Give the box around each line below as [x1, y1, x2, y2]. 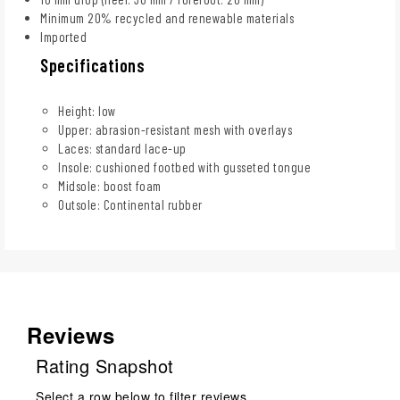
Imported [40, 29, 87, 46]
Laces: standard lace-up [58, 140, 187, 157]
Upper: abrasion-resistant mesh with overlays [58, 121, 292, 138]
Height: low [58, 103, 116, 120]
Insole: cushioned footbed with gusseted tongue [58, 159, 311, 176]
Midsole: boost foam [58, 178, 162, 195]
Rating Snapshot [36, 353, 174, 379]
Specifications [40, 54, 145, 77]
